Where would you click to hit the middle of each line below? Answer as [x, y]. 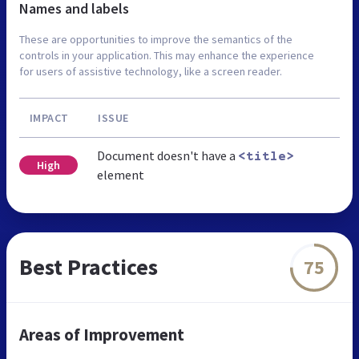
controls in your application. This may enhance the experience [167, 56]
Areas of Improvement [102, 335]
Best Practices [89, 267]
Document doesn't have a [167, 156]
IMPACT [49, 118]
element [120, 175]
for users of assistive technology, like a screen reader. [151, 72]
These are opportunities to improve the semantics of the [156, 40]
